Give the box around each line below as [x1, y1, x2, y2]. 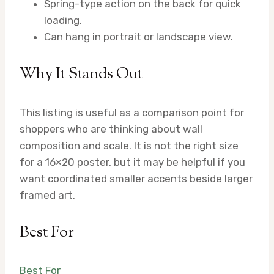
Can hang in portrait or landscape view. [44, 31, 233, 43]
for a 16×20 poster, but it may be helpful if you [20, 155, 245, 168]
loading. [44, 14, 82, 27]
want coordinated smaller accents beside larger [20, 172, 253, 185]
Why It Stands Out [20, 64, 143, 86]
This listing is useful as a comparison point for [20, 106, 244, 119]
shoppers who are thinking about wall [20, 122, 202, 135]
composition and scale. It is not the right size [20, 139, 239, 152]
